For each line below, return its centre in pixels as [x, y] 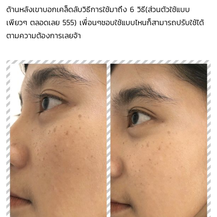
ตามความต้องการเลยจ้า [44, 36]
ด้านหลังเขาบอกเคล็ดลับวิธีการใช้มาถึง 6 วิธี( [77, 9]
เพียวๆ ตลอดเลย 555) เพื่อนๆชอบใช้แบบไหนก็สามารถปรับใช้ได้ [105, 23]
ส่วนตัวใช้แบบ [169, 9]
